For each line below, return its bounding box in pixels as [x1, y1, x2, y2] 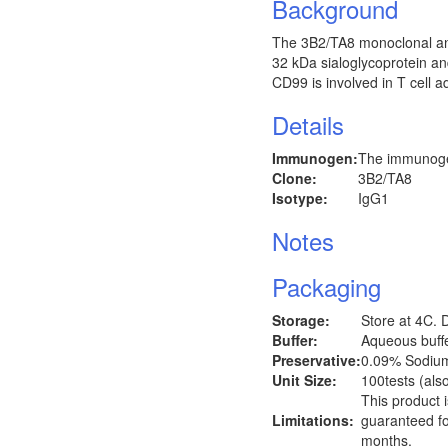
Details [272, 107, 344, 142]
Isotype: [272, 188, 328, 208]
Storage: [272, 310, 330, 330]
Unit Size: [272, 370, 337, 390]
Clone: [272, 168, 317, 188]
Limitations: [272, 410, 354, 430]
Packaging [272, 269, 381, 304]
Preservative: [272, 350, 361, 370]
